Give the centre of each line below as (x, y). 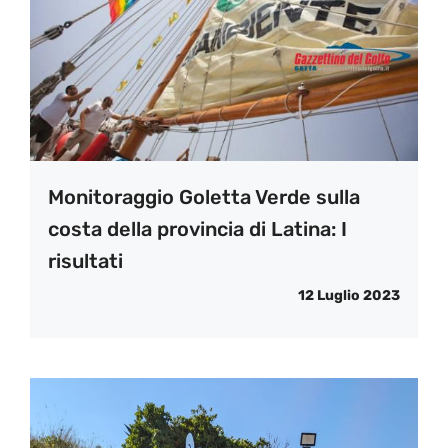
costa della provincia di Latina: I (197, 228)
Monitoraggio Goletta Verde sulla (204, 196)
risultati (85, 260)
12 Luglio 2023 (349, 295)
